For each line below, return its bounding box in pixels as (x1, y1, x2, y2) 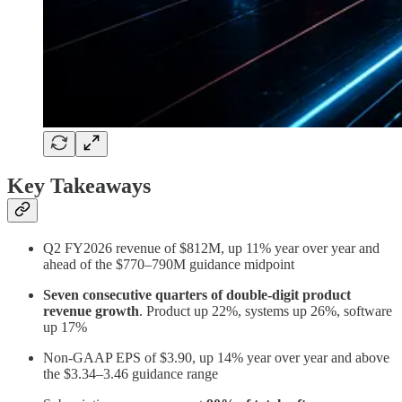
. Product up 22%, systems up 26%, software (139, 303, 392, 319)
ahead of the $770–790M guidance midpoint (43, 257, 294, 273)
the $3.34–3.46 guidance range (43, 366, 218, 382)
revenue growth (43, 303, 139, 319)
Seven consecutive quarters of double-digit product (43, 287, 351, 303)
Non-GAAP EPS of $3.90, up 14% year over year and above (43, 350, 389, 366)
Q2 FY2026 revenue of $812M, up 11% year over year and (43, 240, 380, 257)
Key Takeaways (7, 174, 151, 198)
